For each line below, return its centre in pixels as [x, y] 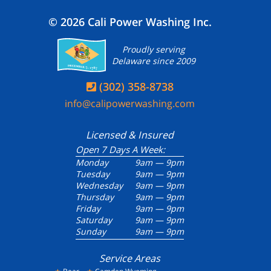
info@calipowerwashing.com [129, 104]
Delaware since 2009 [154, 61]
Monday [92, 163]
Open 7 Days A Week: [120, 150]
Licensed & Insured [129, 135]
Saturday [93, 220]
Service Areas [129, 259]
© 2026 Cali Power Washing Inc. [130, 22]
